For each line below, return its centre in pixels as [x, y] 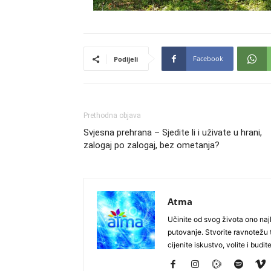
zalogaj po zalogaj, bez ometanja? [152, 145]
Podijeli [126, 59]
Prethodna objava [112, 116]
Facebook [208, 58]
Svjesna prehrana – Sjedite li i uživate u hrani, [173, 132]
